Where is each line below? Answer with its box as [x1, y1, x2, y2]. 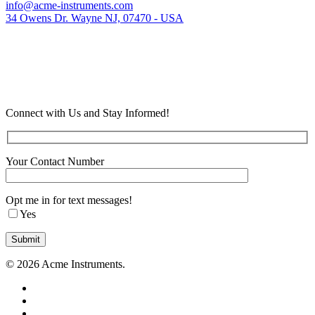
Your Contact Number [6, 155, 104, 168]
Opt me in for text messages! [6, 194, 132, 207]
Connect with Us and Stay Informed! [6, 106, 169, 119]
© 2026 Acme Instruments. [6, 258, 125, 271]
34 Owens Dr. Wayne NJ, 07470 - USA [6, 11, 184, 24]
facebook [33, 294, 74, 307]
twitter [33, 281, 61, 294]
